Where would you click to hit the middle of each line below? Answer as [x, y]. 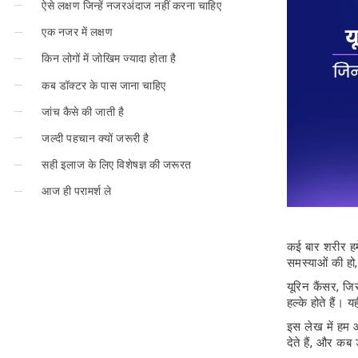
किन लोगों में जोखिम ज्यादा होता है [109, 59]
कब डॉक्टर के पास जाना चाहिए [104, 85]
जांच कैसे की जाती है [83, 111]
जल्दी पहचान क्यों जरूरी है [95, 138]
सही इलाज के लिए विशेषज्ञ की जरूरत [117, 165]
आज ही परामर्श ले [77, 191]
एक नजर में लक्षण [78, 32]
